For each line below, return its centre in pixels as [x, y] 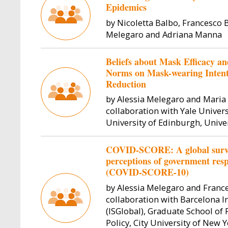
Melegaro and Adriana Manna [164, 34]
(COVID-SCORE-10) [147, 172]
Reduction [126, 84]
